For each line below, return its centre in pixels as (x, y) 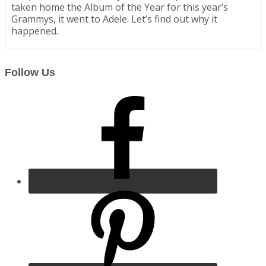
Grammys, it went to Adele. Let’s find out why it (114, 19)
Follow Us (30, 73)
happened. (35, 31)
